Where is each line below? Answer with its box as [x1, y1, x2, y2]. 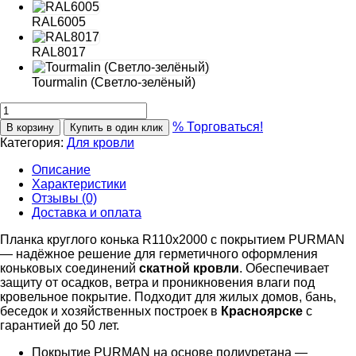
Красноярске [221, 304, 303, 319]
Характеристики [32, 177, 126, 192]
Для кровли [67, 136, 134, 150]
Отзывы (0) [32, 192, 97, 206]
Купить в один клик [70, 122, 163, 134]
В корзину [6, 122, 54, 134]
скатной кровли [139, 261, 239, 276]
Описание [32, 163, 91, 177]
